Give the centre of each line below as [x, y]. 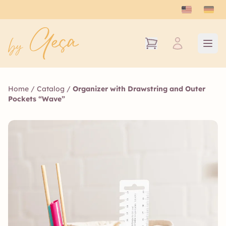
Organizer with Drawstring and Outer [139, 89]
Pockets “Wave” [37, 99]
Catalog [51, 89]
